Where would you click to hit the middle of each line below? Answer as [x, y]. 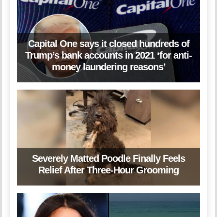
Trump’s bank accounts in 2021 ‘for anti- [108, 55]
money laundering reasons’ [108, 67]
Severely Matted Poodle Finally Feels [108, 159]
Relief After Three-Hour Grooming [108, 170]
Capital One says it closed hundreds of [108, 44]
